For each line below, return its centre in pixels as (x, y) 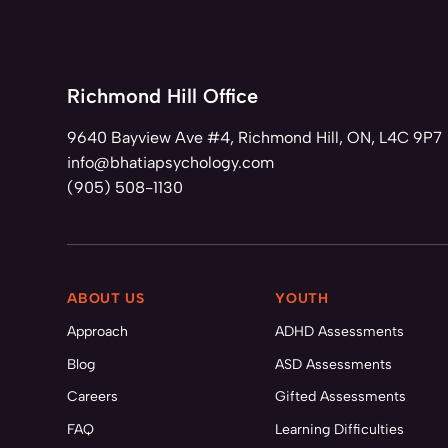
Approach (98, 331)
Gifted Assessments (341, 396)
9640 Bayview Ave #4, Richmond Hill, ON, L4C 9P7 (255, 137)
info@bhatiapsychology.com (171, 162)
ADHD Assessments (340, 331)
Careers (93, 396)
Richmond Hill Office (163, 96)
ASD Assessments (334, 364)
